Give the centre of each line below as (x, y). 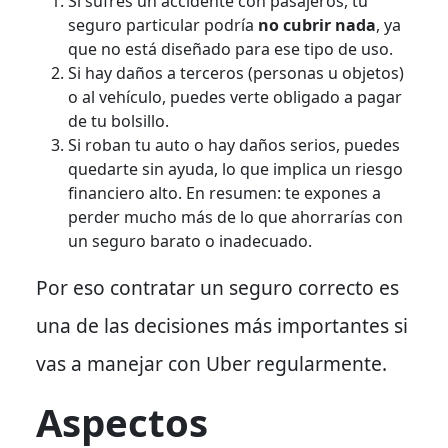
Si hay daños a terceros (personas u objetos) (236, 72)
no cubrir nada (317, 24)
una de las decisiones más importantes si (222, 325)
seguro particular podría (163, 24)
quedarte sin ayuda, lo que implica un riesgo (235, 168)
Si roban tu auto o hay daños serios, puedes (234, 144)
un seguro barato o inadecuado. (190, 240)
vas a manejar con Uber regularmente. (211, 363)
